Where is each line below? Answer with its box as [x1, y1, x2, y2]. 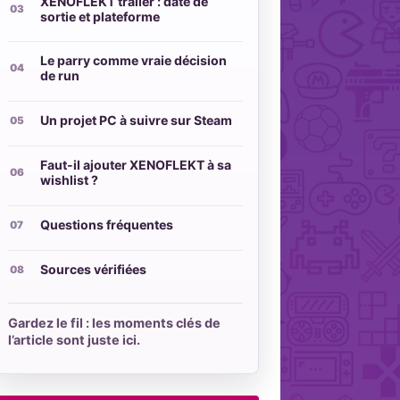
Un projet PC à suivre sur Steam [39, 112, 232, 129]
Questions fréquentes [39, 217, 173, 233]
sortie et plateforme [39, 8, 160, 24]
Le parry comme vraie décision [39, 53, 227, 69]
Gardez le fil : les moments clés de [8, 314, 221, 330]
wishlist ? [39, 172, 98, 188]
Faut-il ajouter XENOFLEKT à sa [39, 157, 231, 173]
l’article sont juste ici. [8, 331, 141, 347]
